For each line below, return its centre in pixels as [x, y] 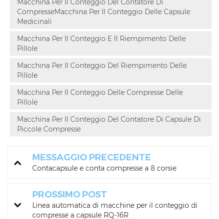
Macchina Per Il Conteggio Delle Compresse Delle [100, 93]
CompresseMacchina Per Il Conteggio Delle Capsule [104, 12]
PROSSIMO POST [70, 195]
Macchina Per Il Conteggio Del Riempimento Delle [102, 66]
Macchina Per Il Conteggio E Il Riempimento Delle [101, 39]
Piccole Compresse [49, 129]
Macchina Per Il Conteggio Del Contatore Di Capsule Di [109, 120]
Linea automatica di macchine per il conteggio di [115, 206]
